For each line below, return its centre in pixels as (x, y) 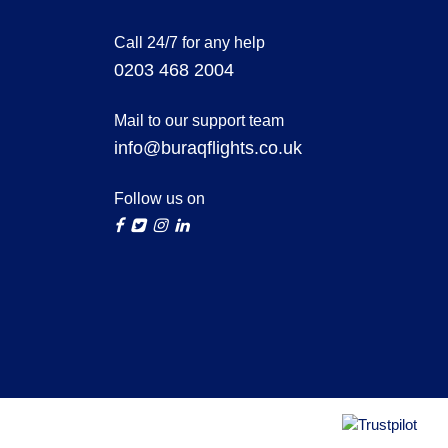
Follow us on (159, 198)
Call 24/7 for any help (189, 42)
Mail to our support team (199, 120)
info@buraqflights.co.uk (208, 147)
